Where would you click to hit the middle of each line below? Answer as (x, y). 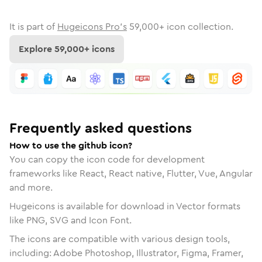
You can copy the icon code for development (107, 159)
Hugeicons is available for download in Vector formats (125, 206)
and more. (31, 187)
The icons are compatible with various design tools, (120, 239)
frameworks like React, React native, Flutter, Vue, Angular (131, 173)
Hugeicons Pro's (92, 27)
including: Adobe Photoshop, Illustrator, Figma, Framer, (126, 253)
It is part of (32, 27)
